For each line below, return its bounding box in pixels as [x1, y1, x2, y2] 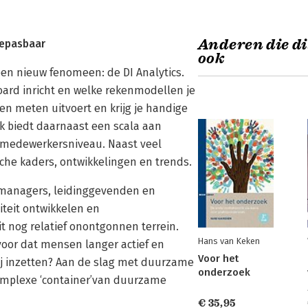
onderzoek [198, 266, 250, 278]
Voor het [198, 252, 239, 265]
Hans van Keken [198, 236, 260, 246]
